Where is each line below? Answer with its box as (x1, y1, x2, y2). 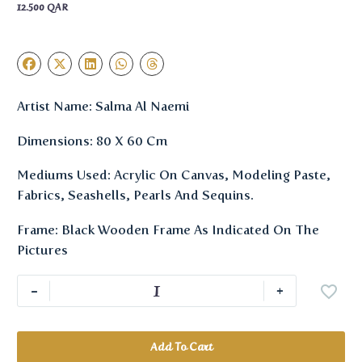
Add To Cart (149, 339, 213, 354)
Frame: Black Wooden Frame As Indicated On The (17, 221, 319, 238)
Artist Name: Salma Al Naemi (17, 99, 189, 115)
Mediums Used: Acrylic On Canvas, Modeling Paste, (17, 167, 330, 183)
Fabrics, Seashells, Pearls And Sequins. (17, 187, 254, 204)
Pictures (17, 242, 68, 258)
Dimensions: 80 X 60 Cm (17, 133, 167, 149)
